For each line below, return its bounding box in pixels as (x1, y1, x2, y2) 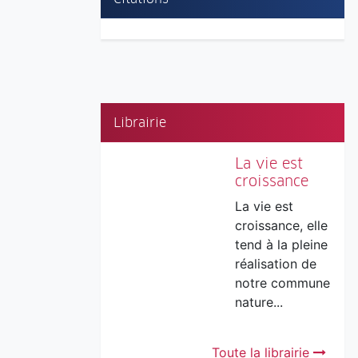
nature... (234, 293, 283, 310)
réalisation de (234, 255, 316, 272)
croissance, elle (234, 217, 328, 233)
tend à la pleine (234, 236, 328, 253)
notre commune (234, 274, 330, 291)
